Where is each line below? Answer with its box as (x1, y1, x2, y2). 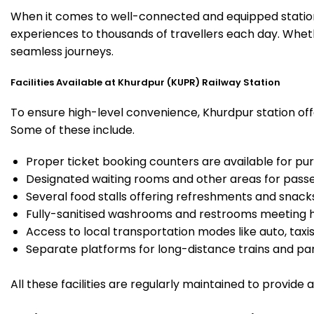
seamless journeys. (11, 43, 114, 60)
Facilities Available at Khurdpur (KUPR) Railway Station (11, 75, 280, 89)
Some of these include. (11, 121, 135, 138)
